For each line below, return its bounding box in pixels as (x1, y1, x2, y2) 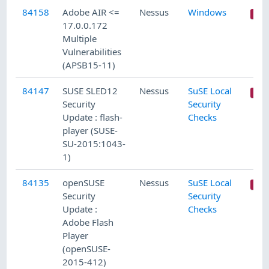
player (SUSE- (62, 124, 118, 137)
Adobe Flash (62, 216, 114, 229)
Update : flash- (62, 111, 123, 124)
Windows (188, 6, 227, 19)
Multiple (62, 32, 97, 45)
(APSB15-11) (62, 59, 116, 71)
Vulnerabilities (62, 46, 122, 58)
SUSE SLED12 (62, 85, 118, 97)
